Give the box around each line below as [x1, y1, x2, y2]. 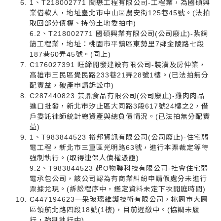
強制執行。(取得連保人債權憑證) [30, 153, 139, 162]
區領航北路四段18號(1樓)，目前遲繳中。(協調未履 [30, 205, 200, 214]
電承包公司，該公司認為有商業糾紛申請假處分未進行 [30, 174, 207, 183]
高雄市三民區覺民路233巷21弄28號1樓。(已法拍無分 [30, 71, 209, 79]
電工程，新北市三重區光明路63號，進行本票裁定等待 [30, 143, 209, 151]
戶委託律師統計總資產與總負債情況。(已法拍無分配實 [30, 112, 210, 120]
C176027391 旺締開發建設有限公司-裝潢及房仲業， [30, 60, 206, 69]
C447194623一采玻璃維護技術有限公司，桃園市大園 [30, 195, 208, 203]
